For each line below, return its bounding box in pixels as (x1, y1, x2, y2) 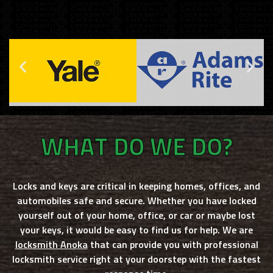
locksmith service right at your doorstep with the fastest (12, 255, 261, 265)
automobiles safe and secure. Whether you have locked (16, 196, 257, 207)
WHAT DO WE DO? (40, 136, 233, 161)
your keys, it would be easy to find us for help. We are (20, 225, 253, 236)
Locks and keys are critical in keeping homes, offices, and (13, 182, 260, 192)
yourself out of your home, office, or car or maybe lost (18, 211, 255, 221)
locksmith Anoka (15, 240, 88, 250)
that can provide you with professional (87, 240, 258, 250)
